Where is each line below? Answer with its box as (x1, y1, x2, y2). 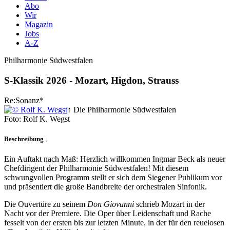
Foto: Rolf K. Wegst (4, 114, 70, 123)
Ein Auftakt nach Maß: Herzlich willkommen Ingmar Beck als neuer (4, 154, 225, 163)
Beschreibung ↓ (4, 135, 49, 143)
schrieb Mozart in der (136, 199, 205, 208)
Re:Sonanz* (4, 95, 44, 105)
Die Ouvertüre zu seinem (4, 199, 87, 208)
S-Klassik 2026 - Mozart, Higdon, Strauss (4, 74, 179, 86)
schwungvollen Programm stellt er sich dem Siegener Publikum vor (4, 172, 222, 182)
